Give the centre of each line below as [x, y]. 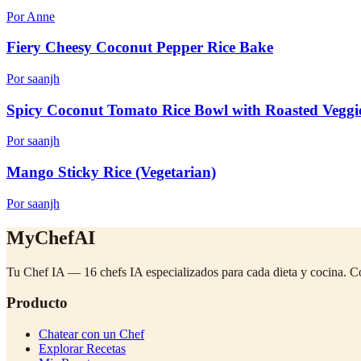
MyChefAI [51, 237]
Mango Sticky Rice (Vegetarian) [111, 172]
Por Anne [31, 16]
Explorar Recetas [82, 349]
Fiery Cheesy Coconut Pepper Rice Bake [140, 48]
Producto [37, 303]
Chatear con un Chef [91, 334]
